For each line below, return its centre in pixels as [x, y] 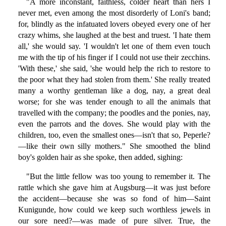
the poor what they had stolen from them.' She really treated [114, 80]
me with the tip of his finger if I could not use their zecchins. [114, 58]
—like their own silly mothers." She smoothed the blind [114, 146]
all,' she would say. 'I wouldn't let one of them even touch [114, 46]
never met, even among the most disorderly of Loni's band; [114, 13]
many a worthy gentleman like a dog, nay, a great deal [114, 91]
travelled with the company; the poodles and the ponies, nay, [114, 113]
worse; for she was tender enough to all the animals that [114, 102]
